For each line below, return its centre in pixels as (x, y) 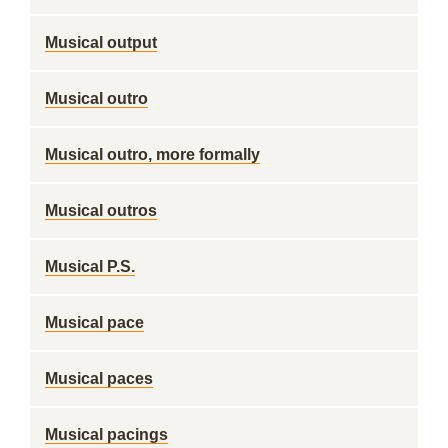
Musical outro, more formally (152, 154)
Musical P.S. (90, 266)
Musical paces (99, 378)
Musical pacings (106, 434)
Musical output (101, 42)
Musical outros (101, 210)
